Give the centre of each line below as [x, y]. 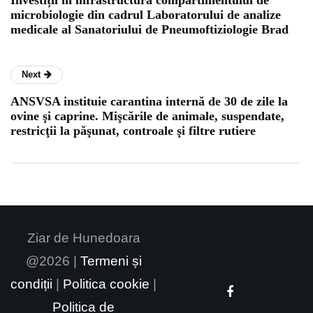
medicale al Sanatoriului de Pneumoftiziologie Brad [150, 29]
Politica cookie [106, 284]
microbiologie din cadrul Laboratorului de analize [146, 14]
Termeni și [111, 261]
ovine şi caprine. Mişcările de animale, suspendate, [147, 116]
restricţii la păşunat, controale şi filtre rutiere [133, 130]
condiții [31, 284]
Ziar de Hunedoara [83, 238]
